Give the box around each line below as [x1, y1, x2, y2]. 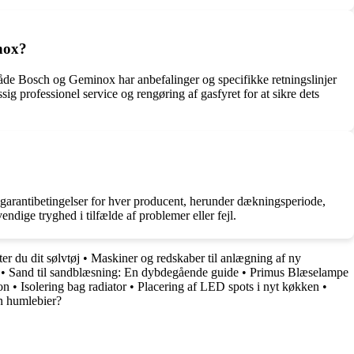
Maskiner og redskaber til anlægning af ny [91, 250, 301, 265]
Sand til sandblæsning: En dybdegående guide [9, 265, 239, 279]
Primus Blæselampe [250, 265, 348, 279]
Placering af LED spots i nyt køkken [137, 279, 319, 293]
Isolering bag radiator [21, 279, 126, 293]
